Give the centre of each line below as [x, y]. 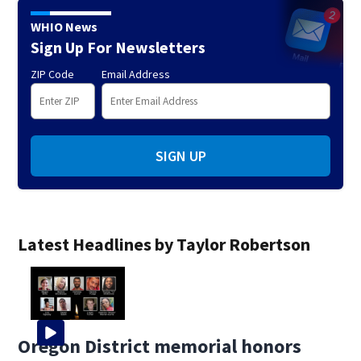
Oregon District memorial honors [160, 346]
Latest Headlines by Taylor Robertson [164, 245]
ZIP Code [53, 75]
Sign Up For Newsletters [118, 48]
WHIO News [64, 27]
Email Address [136, 75]
